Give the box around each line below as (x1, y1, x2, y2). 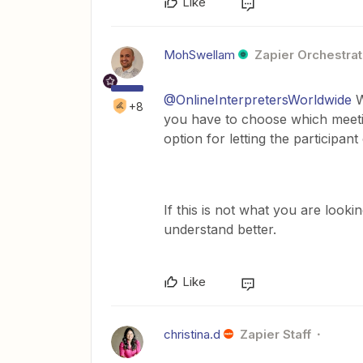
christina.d (164, 327, 220, 342)
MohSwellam (164, 47, 235, 62)
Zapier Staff (239, 327, 311, 342)
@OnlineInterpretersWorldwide (164, 92, 352, 108)
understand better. (164, 221, 280, 237)
